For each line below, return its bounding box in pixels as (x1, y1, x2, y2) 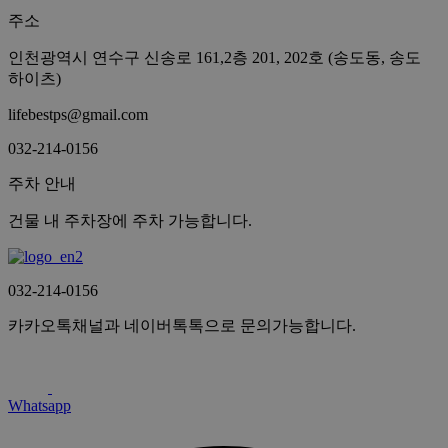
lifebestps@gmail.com (8, 106, 148, 124)
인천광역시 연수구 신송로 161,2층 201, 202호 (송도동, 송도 (8, 49, 421, 67)
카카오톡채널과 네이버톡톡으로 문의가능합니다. (8, 317, 356, 335)
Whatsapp (8, 397, 71, 415)
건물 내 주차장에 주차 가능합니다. (8, 212, 252, 230)
